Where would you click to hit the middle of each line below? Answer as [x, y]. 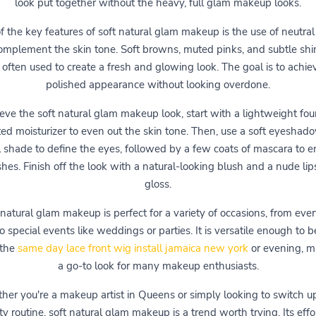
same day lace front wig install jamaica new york [133, 249]
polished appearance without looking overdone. [158, 85]
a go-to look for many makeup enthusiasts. [158, 266]
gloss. [158, 184]
